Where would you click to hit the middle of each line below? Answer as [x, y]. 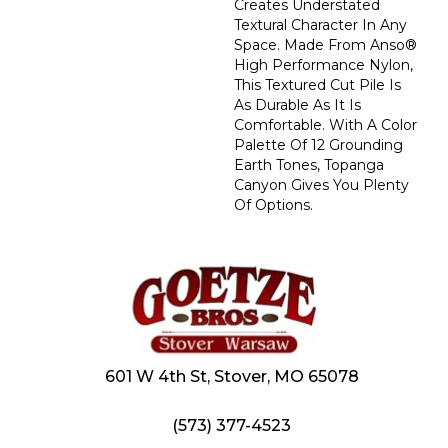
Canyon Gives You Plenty [321, 184]
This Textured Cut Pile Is [317, 84]
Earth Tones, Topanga [309, 164]
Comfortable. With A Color [325, 124]
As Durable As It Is [297, 104]
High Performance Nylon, [323, 64]
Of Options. [273, 204]
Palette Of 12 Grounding [318, 144]
